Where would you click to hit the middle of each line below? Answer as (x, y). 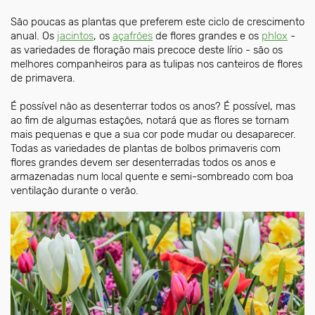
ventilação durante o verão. (77, 190)
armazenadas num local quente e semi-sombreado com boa (152, 176)
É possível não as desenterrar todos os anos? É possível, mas (153, 106)
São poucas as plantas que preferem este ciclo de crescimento (157, 21)
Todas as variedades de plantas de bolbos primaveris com (146, 148)
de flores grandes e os (207, 36)
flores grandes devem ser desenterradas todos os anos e (143, 162)
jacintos (75, 36)
